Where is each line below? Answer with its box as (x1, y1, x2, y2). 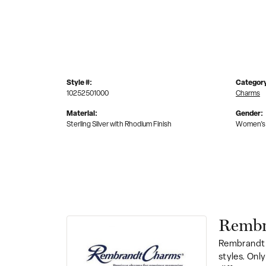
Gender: (236, 110, 263, 118)
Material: (66, 110, 97, 118)
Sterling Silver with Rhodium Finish (66, 121, 172, 128)
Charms (236, 90, 260, 97)
